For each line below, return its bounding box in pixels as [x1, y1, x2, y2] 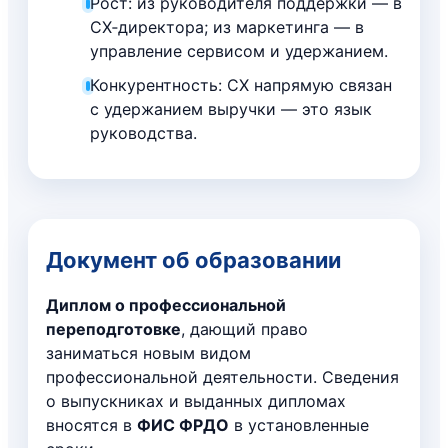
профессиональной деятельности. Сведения [46, 366, 399, 387]
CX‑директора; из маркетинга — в [89, 16, 364, 37]
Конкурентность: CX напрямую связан [90, 74, 393, 95]
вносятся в [46, 414, 137, 435]
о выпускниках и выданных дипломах [46, 390, 346, 411]
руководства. [90, 122, 198, 143]
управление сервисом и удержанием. [89, 40, 388, 61]
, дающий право [181, 318, 308, 339]
